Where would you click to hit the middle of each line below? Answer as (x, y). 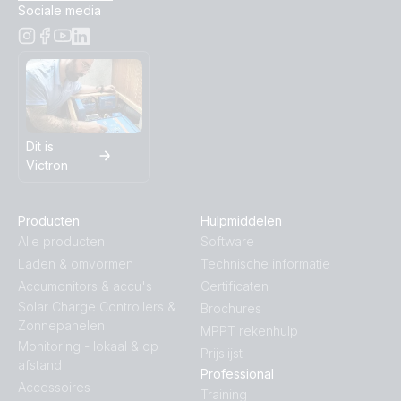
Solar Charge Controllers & (97, 307)
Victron (47, 166)
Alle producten (61, 242)
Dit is (40, 147)
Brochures (231, 309)
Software (227, 242)
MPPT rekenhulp (249, 331)
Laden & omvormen (76, 264)
